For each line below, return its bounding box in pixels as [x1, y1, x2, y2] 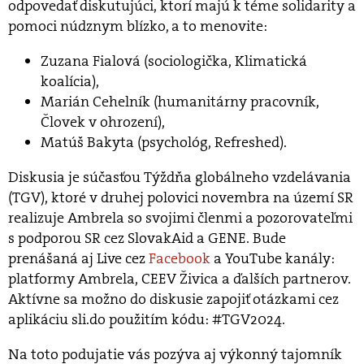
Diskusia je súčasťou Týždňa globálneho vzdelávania [8, 167, 351, 187]
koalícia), [41, 71, 99, 91]
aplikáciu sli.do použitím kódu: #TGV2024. [8, 309, 285, 329]
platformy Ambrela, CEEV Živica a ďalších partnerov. [8, 268, 350, 288]
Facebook [149, 248, 210, 268]
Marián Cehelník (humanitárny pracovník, [41, 91, 319, 111]
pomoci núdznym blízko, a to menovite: [8, 15, 267, 36]
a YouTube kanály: [210, 248, 335, 268]
